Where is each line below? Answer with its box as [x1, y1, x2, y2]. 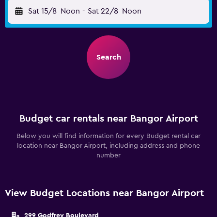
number [96, 152, 121, 159]
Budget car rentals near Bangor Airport [19, 114, 198, 124]
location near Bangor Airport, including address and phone [17, 142, 200, 149]
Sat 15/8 [28, 7, 57, 15]
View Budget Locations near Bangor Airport [5, 188, 204, 198]
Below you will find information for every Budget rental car [16, 133, 201, 139]
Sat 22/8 [87, 7, 118, 15]
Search [96, 53, 121, 61]
